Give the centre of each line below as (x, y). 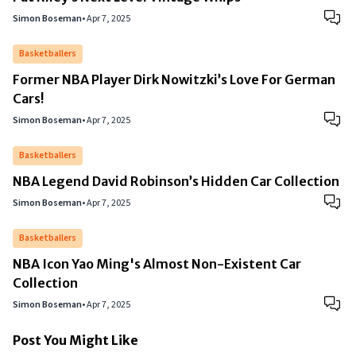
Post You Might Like (75, 340)
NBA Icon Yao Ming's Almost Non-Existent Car (157, 264)
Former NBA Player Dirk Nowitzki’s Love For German (174, 79)
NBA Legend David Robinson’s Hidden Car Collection (176, 181)
